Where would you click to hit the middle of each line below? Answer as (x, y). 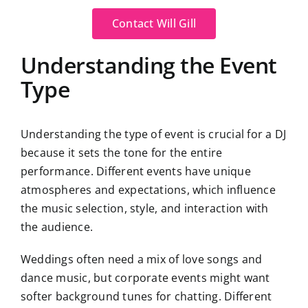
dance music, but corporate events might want (145, 278)
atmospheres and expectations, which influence (148, 190)
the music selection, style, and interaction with (144, 209)
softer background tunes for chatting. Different (146, 297)
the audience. (57, 227)
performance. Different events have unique (135, 172)
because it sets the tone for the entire (121, 153)
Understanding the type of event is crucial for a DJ (153, 134)
